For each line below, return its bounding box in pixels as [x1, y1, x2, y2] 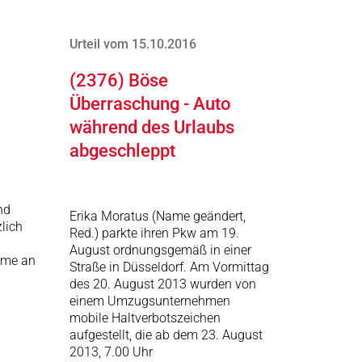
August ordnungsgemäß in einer [69, 242, 251, 258]
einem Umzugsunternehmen [69, 293, 230, 309]
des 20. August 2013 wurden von [69, 276, 256, 292]
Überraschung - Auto [69, 94, 230, 114]
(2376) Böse [69, 70, 168, 90]
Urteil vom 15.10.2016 [69, 36, 196, 52]
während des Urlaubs [69, 117, 234, 137]
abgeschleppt [69, 141, 175, 161]
